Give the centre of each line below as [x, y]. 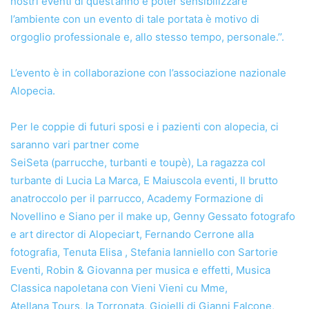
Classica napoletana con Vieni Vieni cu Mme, [119, 288]
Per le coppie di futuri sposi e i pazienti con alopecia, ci [144, 127]
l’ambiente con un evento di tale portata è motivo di [135, 19]
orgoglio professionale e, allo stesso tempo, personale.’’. [147, 37]
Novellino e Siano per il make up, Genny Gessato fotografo [153, 217]
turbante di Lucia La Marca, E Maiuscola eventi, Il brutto [144, 181]
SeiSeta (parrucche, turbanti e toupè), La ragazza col [138, 163]
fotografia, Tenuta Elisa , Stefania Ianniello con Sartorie [144, 252]
